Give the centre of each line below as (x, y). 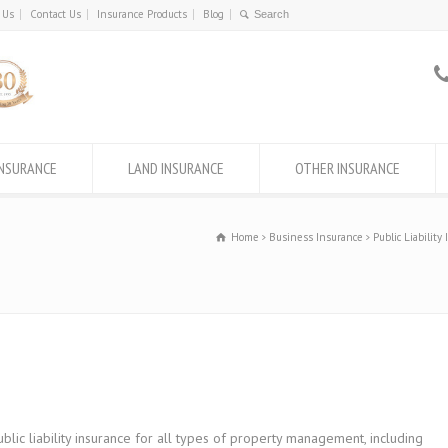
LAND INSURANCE (176, 168)
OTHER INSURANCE (347, 168)
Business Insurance (316, 237)
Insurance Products (142, 14)
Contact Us (55, 14)
